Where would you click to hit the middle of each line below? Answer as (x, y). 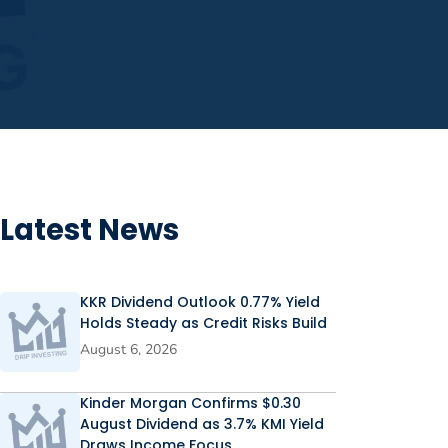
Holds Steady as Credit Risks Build (203, 322)
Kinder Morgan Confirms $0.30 (190, 402)
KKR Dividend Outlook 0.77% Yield (200, 301)
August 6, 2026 (128, 349)
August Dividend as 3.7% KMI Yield (202, 423)
